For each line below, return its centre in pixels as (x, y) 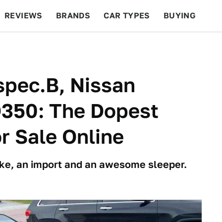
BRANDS (73, 16)
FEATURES (186, 47)
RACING (99, 47)
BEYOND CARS (40, 47)
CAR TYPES (127, 16)
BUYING (180, 16)
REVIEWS (24, 16)
